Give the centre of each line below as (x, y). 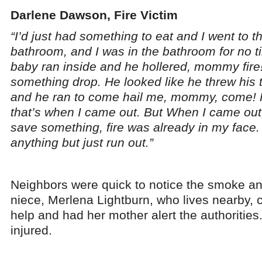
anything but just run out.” (82, 142)
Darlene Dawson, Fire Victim (94, 15)
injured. (31, 230)
